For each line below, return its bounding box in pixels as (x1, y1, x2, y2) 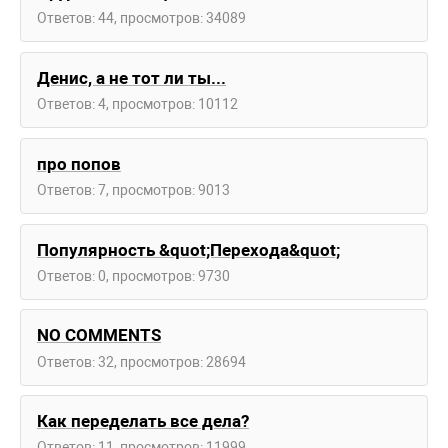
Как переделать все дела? (37, 411, 249, 432)
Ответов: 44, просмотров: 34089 (37, 10, 246, 27)
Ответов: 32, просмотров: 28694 (37, 353, 246, 370)
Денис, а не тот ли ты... (37, 67, 226, 88)
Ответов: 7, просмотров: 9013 (37, 181, 230, 198)
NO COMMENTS (37, 325, 161, 346)
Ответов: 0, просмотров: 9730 (37, 267, 230, 284)
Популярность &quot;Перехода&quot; (37, 239, 340, 260)
